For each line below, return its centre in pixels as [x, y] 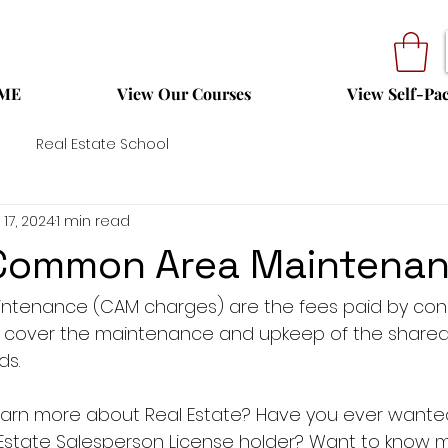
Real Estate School [102, 143]
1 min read [93, 220]
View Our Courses [184, 94]
